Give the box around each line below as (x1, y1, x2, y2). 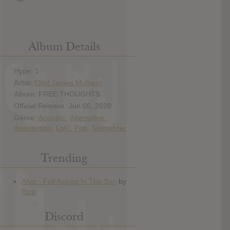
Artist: (14, 78, 34, 87)
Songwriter (91, 123, 126, 132)
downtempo (14, 123, 52, 132)
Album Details (28, 39, 100, 54)
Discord (44, 209, 84, 224)
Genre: (14, 113, 39, 122)
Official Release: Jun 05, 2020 (14, 102, 111, 110)
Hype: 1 (14, 66, 39, 75)
